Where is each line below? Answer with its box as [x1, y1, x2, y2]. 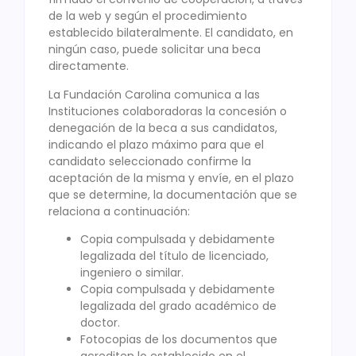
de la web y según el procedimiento [48, 8, 247, 25]
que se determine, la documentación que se [48, 186, 297, 203]
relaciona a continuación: [48, 203, 190, 219]
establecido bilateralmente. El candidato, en [48, 25, 293, 41]
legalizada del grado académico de [80, 297, 277, 314]
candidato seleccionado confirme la [48, 153, 251, 169]
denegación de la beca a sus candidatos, [48, 119, 277, 136]
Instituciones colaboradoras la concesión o [48, 103, 287, 119]
